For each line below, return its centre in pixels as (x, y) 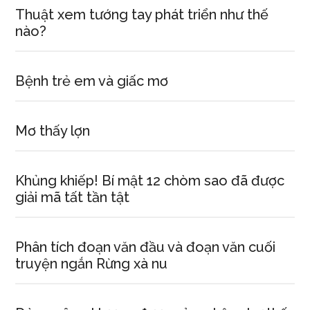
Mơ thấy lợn (53, 131)
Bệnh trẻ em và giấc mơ (92, 81)
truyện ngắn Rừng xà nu (92, 264)
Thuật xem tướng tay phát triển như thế (142, 15)
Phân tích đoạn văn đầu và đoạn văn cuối (146, 247)
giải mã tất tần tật (73, 197)
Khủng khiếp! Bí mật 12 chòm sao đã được (150, 181)
